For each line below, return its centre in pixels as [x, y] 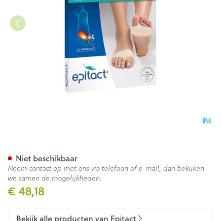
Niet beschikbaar [47, 158]
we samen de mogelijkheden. [55, 178]
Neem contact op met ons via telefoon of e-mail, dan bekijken [106, 168]
